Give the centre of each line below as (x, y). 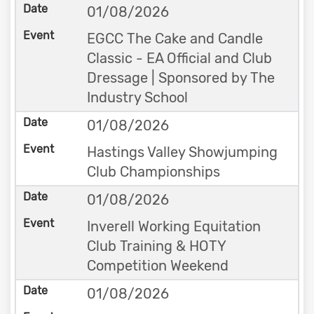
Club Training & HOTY (156, 246)
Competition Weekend (157, 266)
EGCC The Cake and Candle (175, 39)
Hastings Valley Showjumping (182, 152)
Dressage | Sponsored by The (180, 78)
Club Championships (153, 172)
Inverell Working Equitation (173, 226)
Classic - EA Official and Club (179, 58)
